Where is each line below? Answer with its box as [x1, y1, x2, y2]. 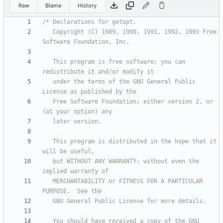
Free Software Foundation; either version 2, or [42, 98, 53, 106]
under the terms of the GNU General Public [42, 78, 53, 86]
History [77, 1, 97, 9]
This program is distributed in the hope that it [42, 138, 53, 145]
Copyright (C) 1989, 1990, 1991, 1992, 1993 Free [42, 28, 53, 36]
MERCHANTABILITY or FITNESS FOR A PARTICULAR [42, 178, 53, 185]
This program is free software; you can [42, 58, 53, 66]
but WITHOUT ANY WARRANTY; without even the [42, 158, 53, 165]
